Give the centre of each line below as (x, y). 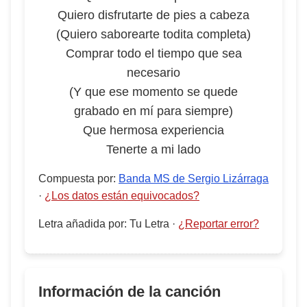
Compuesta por (76, 179)
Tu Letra (149, 224)
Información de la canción (130, 292)
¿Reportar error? (219, 224)
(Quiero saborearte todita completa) (153, 34)
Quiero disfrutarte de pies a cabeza (153, 15)
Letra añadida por (81, 224)
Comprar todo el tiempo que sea (153, 53)
